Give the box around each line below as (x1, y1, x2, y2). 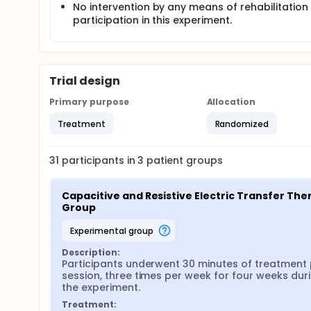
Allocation (206, 96, 256, 108)
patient (144, 153, 184, 167)
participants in (61, 153, 138, 167)
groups (183, 153, 224, 167)
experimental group (74, 224, 153, 237)
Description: (62, 246, 120, 258)
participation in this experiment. (73, 13, 233, 27)
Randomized (215, 117, 269, 130)
